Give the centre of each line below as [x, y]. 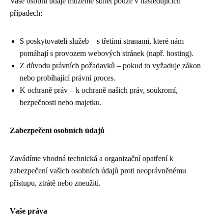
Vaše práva [28, 211]
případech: [26, 13]
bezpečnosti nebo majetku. [61, 102]
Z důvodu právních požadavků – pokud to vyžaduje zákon [110, 66]
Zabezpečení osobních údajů [57, 130]
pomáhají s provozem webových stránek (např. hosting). [107, 53]
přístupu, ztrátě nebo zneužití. [55, 183]
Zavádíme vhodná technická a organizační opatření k [92, 158]
